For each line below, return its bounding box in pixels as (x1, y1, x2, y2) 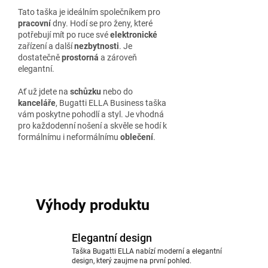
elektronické (110, 30, 157, 39)
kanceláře (18, 98, 56, 108)
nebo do (101, 87, 133, 96)
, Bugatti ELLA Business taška (56, 98, 166, 108)
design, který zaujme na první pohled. (72, 257, 191, 265)
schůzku (70, 87, 101, 96)
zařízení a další (18, 41, 74, 51)
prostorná (62, 53, 99, 62)
